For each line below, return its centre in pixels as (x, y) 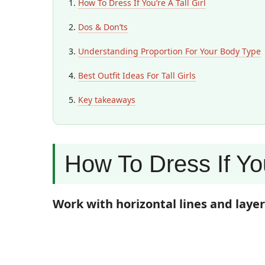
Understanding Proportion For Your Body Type (169, 51)
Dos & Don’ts (103, 27)
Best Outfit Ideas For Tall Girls (137, 75)
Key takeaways (107, 100)
